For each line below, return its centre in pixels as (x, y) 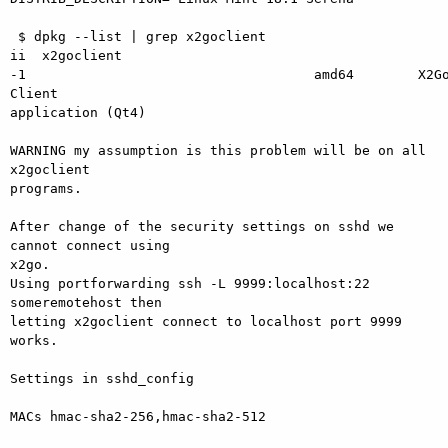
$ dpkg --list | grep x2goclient (138, 36)
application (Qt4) (78, 112)
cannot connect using (90, 245)
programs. (50, 188)
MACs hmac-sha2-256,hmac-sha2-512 (138, 416)
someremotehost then (86, 302)
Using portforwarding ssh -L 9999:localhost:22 (190, 283)
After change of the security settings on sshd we (202, 226)
